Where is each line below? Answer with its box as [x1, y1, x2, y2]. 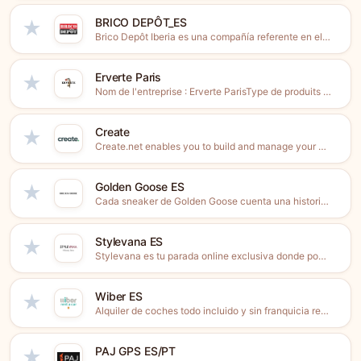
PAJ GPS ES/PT [95, 344, 176, 358]
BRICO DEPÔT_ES [95, 15, 188, 29]
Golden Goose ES [95, 180, 185, 193]
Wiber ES [95, 289, 143, 303]
